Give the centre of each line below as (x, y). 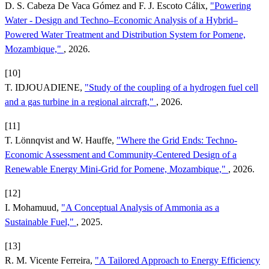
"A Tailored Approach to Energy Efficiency (177, 260)
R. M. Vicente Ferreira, (50, 260)
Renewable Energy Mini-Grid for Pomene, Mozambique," (116, 169)
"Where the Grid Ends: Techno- (177, 140)
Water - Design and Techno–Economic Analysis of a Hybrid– (121, 20)
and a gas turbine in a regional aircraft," (80, 101)
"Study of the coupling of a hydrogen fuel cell (171, 87)
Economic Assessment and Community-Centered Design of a (121, 154)
